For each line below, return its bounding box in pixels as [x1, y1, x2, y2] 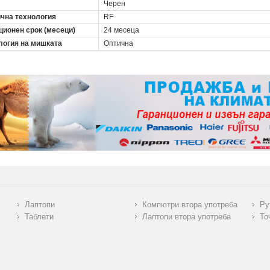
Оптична [104, 39, 133, 48]
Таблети [24, 212, 54, 222]
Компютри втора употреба [142, 200, 237, 210]
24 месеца [104, 26, 139, 35]
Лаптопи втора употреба [142, 212, 231, 222]
